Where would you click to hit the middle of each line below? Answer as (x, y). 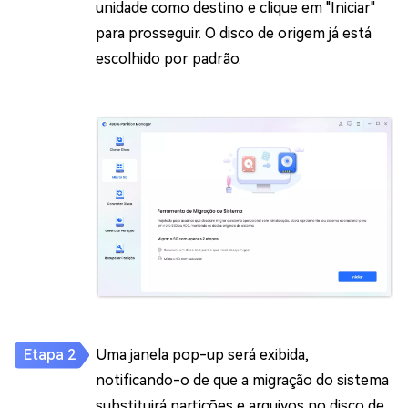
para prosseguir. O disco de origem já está (234, 33)
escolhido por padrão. (168, 58)
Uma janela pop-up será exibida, (202, 355)
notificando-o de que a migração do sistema (242, 381)
